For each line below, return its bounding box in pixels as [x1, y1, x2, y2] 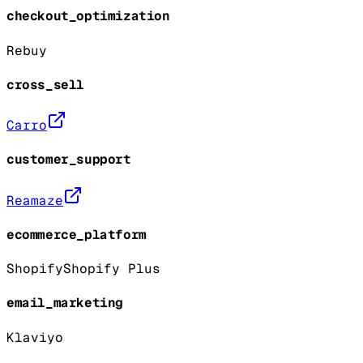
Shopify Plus [63, 260, 160, 278]
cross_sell [6, 75, 84, 93]
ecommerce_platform [6, 225, 147, 243]
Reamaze [6, 191, 63, 209]
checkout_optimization [6, 7, 170, 25]
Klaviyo [6, 328, 63, 346]
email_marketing [6, 294, 123, 312]
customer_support [6, 151, 131, 169]
